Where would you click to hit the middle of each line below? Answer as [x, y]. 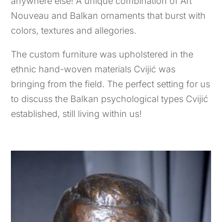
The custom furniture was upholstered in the [102, 54]
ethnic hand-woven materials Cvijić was [93, 69]
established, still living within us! [77, 113]
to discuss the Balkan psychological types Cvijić [110, 99]
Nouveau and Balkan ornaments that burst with [109, 15]
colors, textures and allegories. [74, 30]
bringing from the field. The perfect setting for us [111, 84]
